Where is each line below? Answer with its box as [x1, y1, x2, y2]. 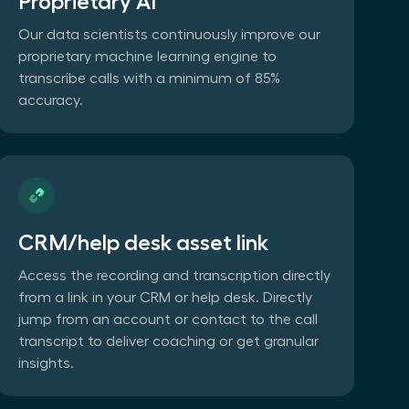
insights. [17, 355, 74, 371]
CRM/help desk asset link [17, 231, 268, 254]
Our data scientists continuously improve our [17, 26, 320, 42]
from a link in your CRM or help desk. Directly [17, 289, 312, 305]
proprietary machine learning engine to [17, 48, 277, 64]
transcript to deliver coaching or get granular [17, 333, 319, 349]
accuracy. [17, 92, 83, 108]
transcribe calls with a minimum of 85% [17, 70, 280, 86]
